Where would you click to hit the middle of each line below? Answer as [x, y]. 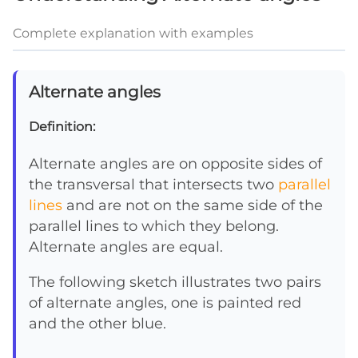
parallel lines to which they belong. [154, 226]
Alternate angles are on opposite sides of [175, 164]
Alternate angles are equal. [126, 247]
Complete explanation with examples [133, 34]
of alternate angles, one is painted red [165, 302]
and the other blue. [97, 323]
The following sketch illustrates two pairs [175, 281]
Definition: [62, 127]
